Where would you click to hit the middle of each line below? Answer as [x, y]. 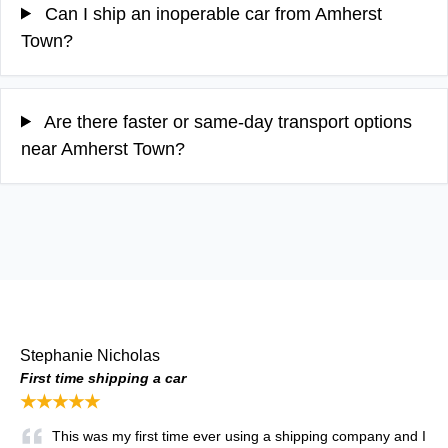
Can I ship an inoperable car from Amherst [211, 13]
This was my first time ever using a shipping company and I [239, 435]
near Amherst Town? [103, 148]
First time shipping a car [103, 377]
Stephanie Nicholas [90, 355]
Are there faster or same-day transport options [226, 121]
